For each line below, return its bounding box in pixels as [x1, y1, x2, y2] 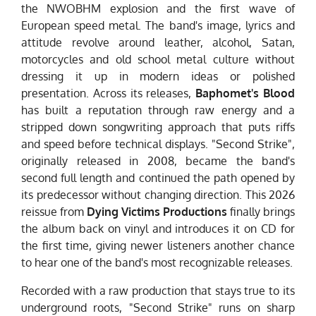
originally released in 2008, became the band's [21, 154, 295, 169]
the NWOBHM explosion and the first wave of [21, 1, 295, 16]
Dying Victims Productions [87, 205, 227, 219]
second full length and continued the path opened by [21, 171, 295, 186]
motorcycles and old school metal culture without [21, 52, 295, 67]
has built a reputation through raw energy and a [21, 103, 295, 118]
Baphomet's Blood [195, 86, 296, 101]
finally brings [227, 205, 295, 219]
